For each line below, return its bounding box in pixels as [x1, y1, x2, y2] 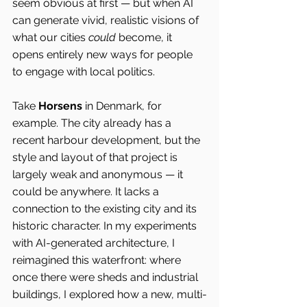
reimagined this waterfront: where [12, 254, 184, 267]
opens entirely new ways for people [12, 48, 195, 61]
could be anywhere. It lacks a [12, 185, 162, 198]
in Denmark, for [85, 99, 164, 112]
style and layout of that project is [12, 151, 180, 164]
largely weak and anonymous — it [12, 168, 186, 181]
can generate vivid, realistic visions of [12, 14, 201, 27]
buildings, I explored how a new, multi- [12, 288, 207, 301]
